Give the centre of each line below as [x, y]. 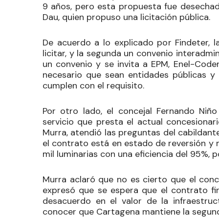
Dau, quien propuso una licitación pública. [126, 17]
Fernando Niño [187, 111]
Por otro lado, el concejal [99, 111]
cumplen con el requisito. [95, 85]
